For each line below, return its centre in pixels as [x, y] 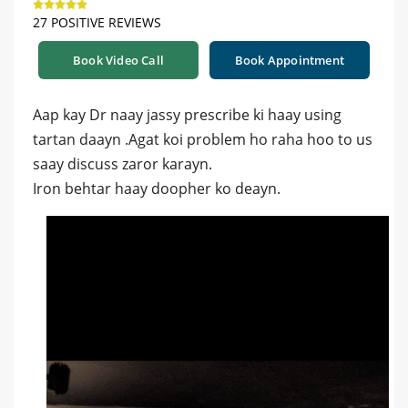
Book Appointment [290, 61]
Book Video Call [118, 61]
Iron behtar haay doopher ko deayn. [157, 189]
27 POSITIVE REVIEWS [97, 23]
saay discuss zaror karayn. [122, 164]
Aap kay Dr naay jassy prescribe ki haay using [187, 115]
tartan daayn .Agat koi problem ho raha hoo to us [203, 140]
